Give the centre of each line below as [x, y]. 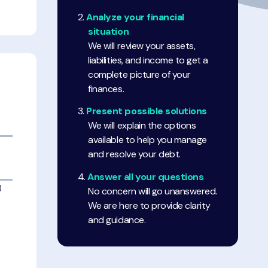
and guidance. [117, 220]
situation [109, 31]
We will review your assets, [142, 45]
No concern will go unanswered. [153, 191]
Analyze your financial [135, 17]
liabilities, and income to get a [148, 60]
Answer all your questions [146, 176]
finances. [106, 89]
